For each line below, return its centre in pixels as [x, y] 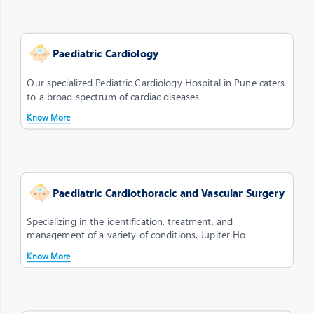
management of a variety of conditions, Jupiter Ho [136, 235]
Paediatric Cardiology [106, 54]
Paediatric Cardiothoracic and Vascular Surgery [169, 193]
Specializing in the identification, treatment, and [130, 221]
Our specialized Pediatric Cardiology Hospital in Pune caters [156, 82]
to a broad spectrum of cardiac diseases [113, 96]
